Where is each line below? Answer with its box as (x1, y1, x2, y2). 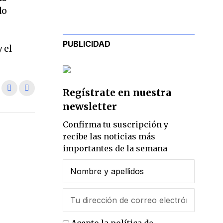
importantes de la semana (63, 143, 167, 154)
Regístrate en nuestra (63, 87, 172, 99)
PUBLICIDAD (63, 38, 111, 49)
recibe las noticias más (63, 131, 155, 142)
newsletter (63, 101, 117, 113)
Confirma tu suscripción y (63, 119, 168, 130)
